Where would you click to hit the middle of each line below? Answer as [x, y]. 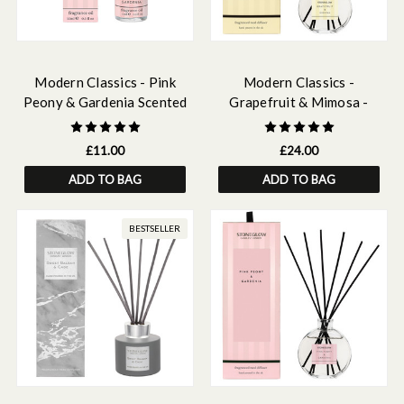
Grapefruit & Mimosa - [299, 102]
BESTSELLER [155, 228]
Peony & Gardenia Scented [105, 102]
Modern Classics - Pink [105, 82]
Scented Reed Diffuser [299, 122]
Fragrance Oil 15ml [105, 122]
